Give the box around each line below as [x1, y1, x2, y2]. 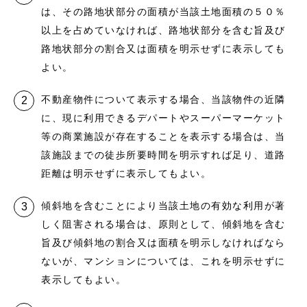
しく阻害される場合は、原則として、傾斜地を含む [41, 219, 286, 230]
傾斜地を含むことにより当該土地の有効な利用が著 [41, 200, 286, 211]
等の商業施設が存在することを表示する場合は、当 [41, 131, 286, 142]
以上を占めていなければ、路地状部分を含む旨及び [41, 25, 286, 36]
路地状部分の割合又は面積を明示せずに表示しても [41, 43, 286, 54]
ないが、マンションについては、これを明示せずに [41, 256, 286, 267]
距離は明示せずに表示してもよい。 [41, 168, 211, 179]
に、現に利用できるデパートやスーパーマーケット [41, 112, 286, 123]
